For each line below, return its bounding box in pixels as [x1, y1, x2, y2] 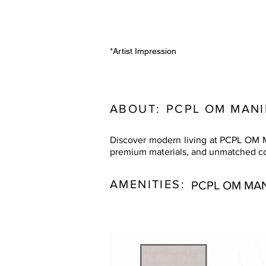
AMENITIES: [110, 178, 190, 191]
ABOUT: [110, 102, 165, 115]
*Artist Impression [110, 46, 176, 56]
